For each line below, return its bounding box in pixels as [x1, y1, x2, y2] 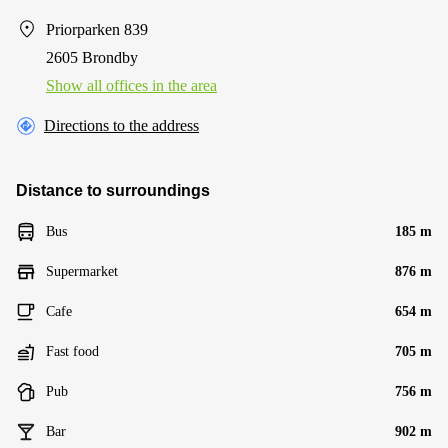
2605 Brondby [46, 48, 138, 66]
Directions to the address [44, 116, 199, 134]
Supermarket [46, 263, 118, 279]
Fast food [46, 343, 99, 359]
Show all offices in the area [46, 76, 217, 94]
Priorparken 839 [46, 20, 148, 38]
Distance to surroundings [16, 181, 210, 199]
